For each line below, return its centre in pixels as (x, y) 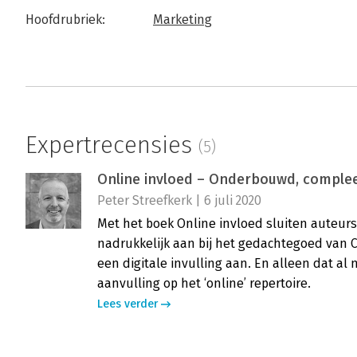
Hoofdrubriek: (65, 20)
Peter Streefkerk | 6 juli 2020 (179, 201)
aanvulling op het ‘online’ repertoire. (204, 284)
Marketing (182, 20)
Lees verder (127, 304)
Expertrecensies (112, 145)
